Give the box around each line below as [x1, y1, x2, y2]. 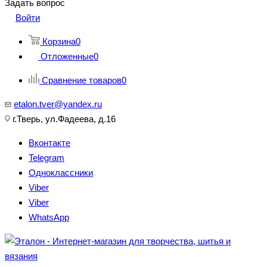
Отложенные [41, 51, 94, 61]
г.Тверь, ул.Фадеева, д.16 [10, 114, 116, 124]
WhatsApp [29, 212, 69, 222]
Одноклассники [29, 167, 93, 178]
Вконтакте [29, 138, 70, 148]
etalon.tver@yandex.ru [14, 99, 102, 109]
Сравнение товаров [42, 75, 122, 85]
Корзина [42, 36, 76, 46]
